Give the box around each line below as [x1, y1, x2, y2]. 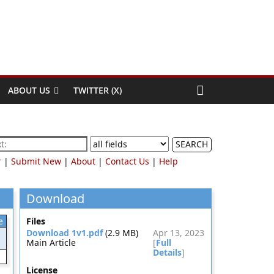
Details [153, 246, 182, 258]
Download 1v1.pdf [26, 227, 103, 239]
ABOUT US [8, 84, 50, 96]
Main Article [26, 237, 76, 248]
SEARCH [176, 138, 208, 150]
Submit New [11, 155, 61, 167]
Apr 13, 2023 [153, 227, 204, 239]
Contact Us [105, 155, 149, 167]
